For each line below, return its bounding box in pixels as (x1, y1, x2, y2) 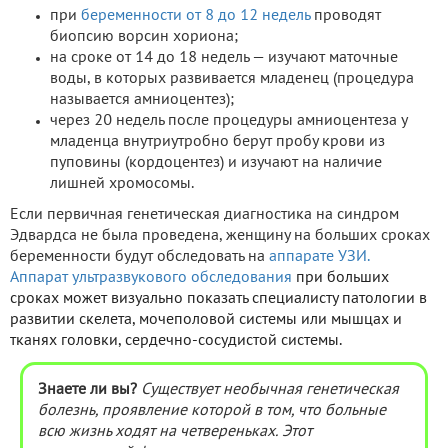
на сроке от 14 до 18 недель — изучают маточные (50, 50, 398, 65)
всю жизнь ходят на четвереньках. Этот (38, 424, 312, 439)
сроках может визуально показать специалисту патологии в (10, 291, 427, 306)
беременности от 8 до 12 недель (81, 8, 310, 23)
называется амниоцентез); (50, 92, 234, 107)
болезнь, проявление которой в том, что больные (38, 403, 386, 418)
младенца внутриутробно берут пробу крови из (50, 134, 385, 149)
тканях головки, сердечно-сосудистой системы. (10, 333, 342, 348)
